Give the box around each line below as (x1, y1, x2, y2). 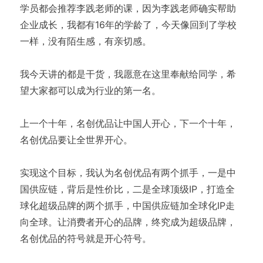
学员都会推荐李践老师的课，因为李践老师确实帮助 (19, 2, 236, 14)
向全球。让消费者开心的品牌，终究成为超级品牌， (19, 215, 236, 228)
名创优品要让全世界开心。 (19, 133, 133, 146)
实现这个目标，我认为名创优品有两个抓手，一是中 (19, 166, 236, 178)
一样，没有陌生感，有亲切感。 (19, 35, 151, 47)
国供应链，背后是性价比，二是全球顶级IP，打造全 (19, 183, 235, 195)
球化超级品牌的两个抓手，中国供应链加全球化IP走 (19, 199, 235, 211)
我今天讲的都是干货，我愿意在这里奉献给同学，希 (19, 68, 236, 80)
